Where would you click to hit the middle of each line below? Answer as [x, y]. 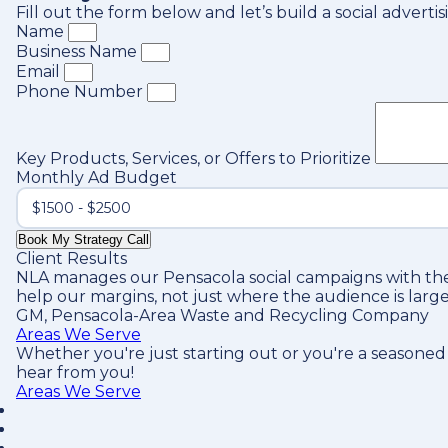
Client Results [71, 258]
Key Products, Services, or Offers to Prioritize [195, 158]
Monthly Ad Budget [96, 177]
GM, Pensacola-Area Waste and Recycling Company [222, 315]
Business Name [78, 51]
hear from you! [75, 372]
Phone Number [81, 91]
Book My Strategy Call [83, 239]
